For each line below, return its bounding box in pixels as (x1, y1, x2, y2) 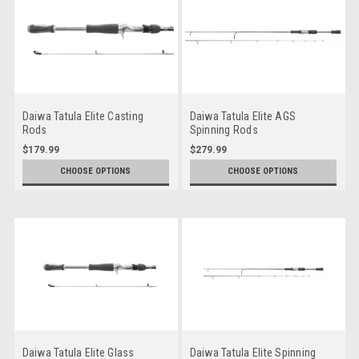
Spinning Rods (189, 123, 258, 136)
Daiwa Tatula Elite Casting (22, 109, 143, 123)
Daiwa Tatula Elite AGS (189, 109, 296, 123)
